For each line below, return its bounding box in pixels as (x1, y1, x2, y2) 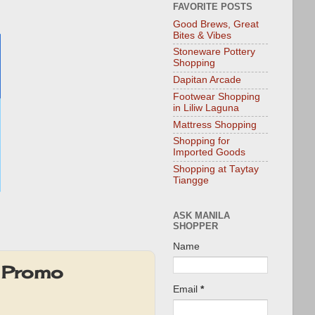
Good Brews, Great (173, 18, 259, 30)
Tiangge (173, 175, 209, 186)
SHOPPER (173, 220, 218, 231)
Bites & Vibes (173, 30, 231, 41)
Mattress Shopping (173, 119, 257, 130)
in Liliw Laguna (173, 102, 239, 113)
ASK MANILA (173, 210, 230, 221)
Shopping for (173, 136, 230, 147)
